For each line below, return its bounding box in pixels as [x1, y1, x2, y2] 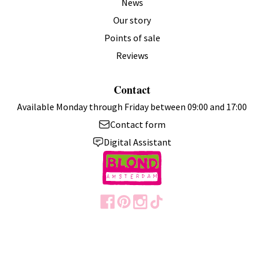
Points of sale [104, 31, 160, 44]
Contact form [110, 118, 166, 130]
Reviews [115, 49, 148, 61]
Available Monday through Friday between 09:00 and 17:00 [17, 100, 247, 113]
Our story [113, 14, 151, 26]
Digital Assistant [104, 136, 172, 148]
